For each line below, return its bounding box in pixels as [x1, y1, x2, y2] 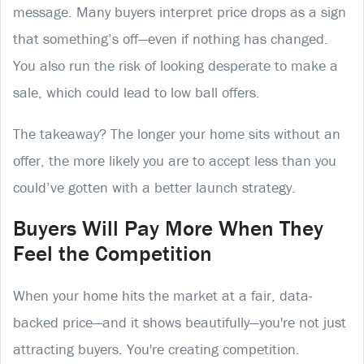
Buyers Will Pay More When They [13, 214, 323, 241]
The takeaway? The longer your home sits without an [13, 123, 340, 143]
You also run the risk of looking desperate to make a [13, 55, 338, 75]
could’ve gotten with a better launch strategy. [13, 177, 296, 197]
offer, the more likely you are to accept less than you [13, 150, 336, 170]
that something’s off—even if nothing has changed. [13, 28, 328, 48]
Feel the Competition [13, 239, 212, 266]
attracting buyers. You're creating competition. [13, 339, 300, 358]
